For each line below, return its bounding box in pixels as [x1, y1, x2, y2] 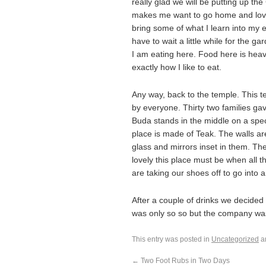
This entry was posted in [132, 235, 211, 243]
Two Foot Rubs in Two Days [139, 256, 230, 265]
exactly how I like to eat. [132, 62, 221, 72]
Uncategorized [211, 235, 259, 243]
